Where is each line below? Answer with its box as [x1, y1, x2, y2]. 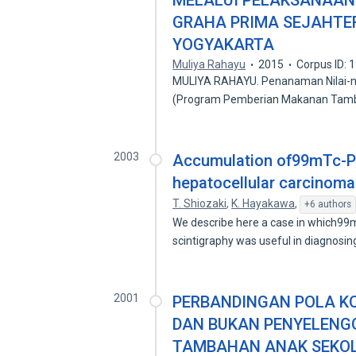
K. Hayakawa [231, 197, 296, 210]
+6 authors [304, 199, 352, 210]
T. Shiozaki [172, 197, 227, 210]
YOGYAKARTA [172, 35, 275, 54]
